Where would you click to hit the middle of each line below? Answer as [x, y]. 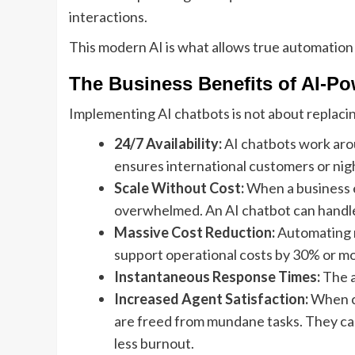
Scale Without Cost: [179, 188]
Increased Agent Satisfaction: [211, 299]
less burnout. [154, 344]
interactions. [108, 17]
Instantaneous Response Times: [217, 277]
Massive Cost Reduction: [195, 233]
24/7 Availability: [168, 144]
